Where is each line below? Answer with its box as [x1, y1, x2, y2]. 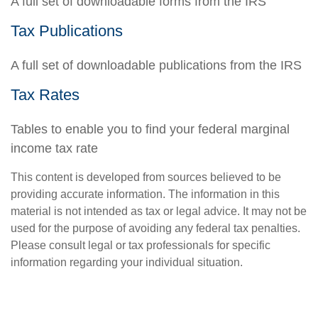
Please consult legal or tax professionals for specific [11, 239, 270, 251]
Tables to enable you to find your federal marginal [11, 122, 290, 136]
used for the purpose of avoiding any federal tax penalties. [11, 222, 300, 234]
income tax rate [11, 141, 98, 155]
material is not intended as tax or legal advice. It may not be [11, 205, 307, 217]
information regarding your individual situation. [11, 256, 243, 268]
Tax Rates [11, 86, 79, 104]
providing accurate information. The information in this [11, 188, 280, 200]
